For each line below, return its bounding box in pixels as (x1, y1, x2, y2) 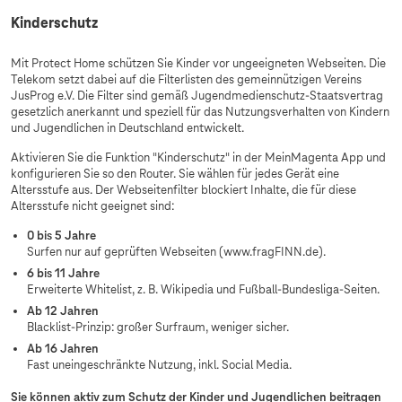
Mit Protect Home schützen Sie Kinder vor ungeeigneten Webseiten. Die (11, 56, 386, 71)
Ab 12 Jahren (27, 303, 99, 319)
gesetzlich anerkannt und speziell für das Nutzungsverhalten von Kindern (11, 104, 389, 119)
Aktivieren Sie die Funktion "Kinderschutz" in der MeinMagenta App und (11, 150, 386, 165)
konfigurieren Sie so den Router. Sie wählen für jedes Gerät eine (11, 166, 339, 181)
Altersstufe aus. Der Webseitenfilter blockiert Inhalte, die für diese (11, 182, 356, 197)
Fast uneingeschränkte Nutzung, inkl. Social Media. (27, 357, 292, 372)
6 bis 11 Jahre (27, 266, 100, 281)
